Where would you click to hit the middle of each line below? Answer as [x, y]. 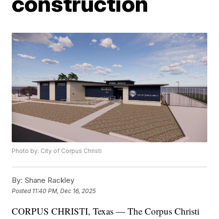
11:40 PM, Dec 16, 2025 [64, 191]
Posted [22, 191]
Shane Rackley [49, 180]
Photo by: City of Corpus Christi [57, 151]
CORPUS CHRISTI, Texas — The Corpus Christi [106, 211]
